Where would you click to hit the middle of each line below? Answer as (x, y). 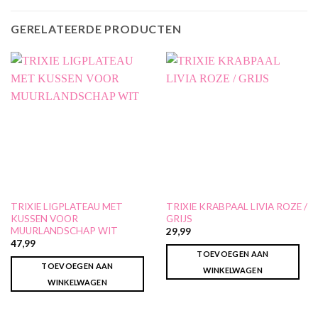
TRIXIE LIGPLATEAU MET (66, 206)
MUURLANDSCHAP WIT (64, 230)
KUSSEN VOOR (44, 218)
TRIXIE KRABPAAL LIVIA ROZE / (236, 206)
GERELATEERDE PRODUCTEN (96, 29)
